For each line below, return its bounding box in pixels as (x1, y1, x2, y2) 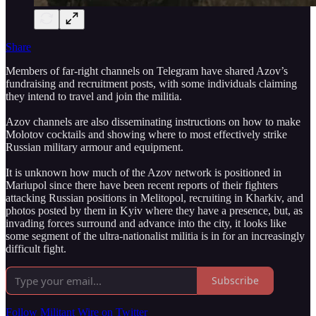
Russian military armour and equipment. (6, 140, 183, 153)
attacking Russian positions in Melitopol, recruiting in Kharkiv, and (6, 191, 303, 204)
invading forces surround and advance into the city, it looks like (6, 217, 286, 229)
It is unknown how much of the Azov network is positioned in (6, 166, 281, 178)
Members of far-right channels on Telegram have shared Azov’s (6, 64, 288, 77)
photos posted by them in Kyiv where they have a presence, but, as (6, 204, 303, 217)
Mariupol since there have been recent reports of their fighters (6, 178, 278, 191)
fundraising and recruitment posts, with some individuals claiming (6, 77, 297, 90)
